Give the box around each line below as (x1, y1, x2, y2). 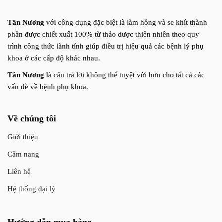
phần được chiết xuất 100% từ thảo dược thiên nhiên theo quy (7, 30, 199, 38)
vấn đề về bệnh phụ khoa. (7, 82, 88, 91)
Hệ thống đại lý (7, 184, 55, 193)
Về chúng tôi (7, 113, 56, 123)
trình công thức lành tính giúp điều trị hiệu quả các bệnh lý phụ (7, 42, 204, 50)
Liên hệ (7, 167, 31, 175)
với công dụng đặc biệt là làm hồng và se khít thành (44, 18, 207, 26)
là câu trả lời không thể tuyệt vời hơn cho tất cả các (44, 70, 205, 79)
